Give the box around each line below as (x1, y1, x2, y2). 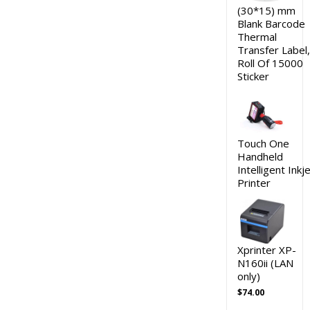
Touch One (237, 136, 289, 150)
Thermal (237, 29, 277, 44)
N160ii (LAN (237, 255, 293, 270)
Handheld (237, 149, 283, 163)
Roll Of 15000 (237, 55, 303, 70)
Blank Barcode (237, 16, 305, 30)
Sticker (237, 69, 269, 83)
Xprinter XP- (237, 242, 296, 257)
